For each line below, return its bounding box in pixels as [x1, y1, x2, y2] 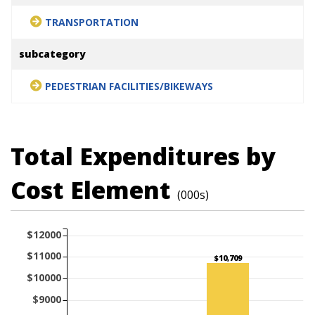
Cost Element [11, 173, 177, 206]
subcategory [19, 46, 86, 60]
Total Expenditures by [11, 139, 276, 172]
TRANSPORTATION [45, 15, 139, 29]
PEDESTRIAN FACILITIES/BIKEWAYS [45, 79, 213, 93]
